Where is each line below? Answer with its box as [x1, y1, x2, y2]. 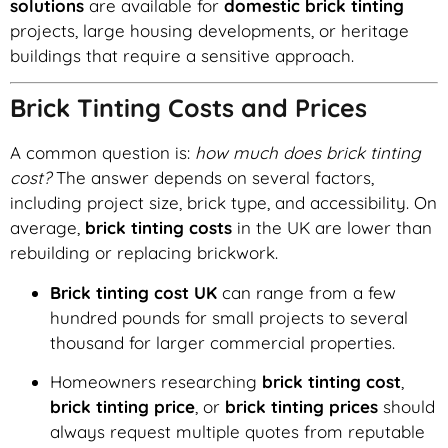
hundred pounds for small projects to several [50, 306, 408, 328]
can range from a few [217, 281, 396, 303]
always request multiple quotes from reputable [50, 421, 425, 443]
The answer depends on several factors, [51, 167, 374, 189]
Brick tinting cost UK [50, 281, 217, 303]
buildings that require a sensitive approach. [10, 44, 354, 66]
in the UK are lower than [232, 217, 432, 239]
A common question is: [10, 142, 195, 164]
